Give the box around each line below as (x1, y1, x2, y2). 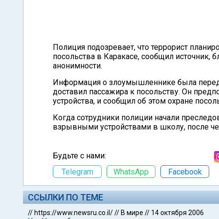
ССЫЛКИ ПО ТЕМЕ (28, 192, 103, 202)
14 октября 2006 (151, 209, 204, 217)
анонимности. (53, 61, 102, 70)
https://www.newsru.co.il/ (34, 209, 113, 217)
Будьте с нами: (53, 151, 106, 160)
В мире (121, 209, 143, 217)
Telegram (61, 167, 93, 176)
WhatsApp (113, 167, 149, 176)
